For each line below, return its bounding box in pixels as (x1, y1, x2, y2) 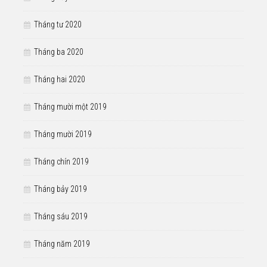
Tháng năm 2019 (34, 238, 90, 249)
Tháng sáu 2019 (34, 211, 88, 221)
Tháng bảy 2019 (34, 184, 87, 194)
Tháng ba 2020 (34, 46, 83, 57)
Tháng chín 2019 (34, 156, 89, 166)
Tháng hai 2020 (34, 74, 85, 84)
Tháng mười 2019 (34, 129, 92, 139)
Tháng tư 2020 (34, 19, 82, 29)
